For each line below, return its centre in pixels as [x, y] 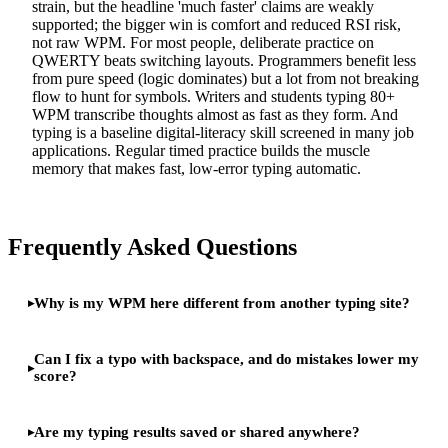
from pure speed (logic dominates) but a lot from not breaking [225, 79]
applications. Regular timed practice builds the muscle [201, 151]
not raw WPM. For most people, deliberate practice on [203, 43]
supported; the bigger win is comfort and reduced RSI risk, [216, 25]
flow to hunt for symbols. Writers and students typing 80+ [213, 97]
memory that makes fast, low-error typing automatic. [196, 169]
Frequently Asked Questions [152, 247]
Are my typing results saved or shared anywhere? [197, 431]
